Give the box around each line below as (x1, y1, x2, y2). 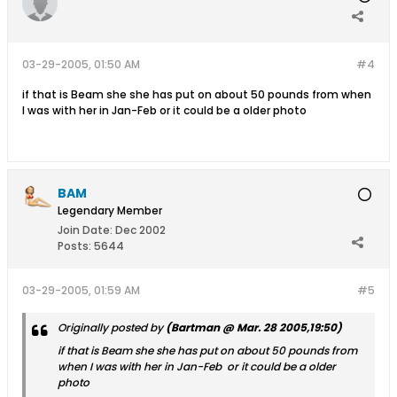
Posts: (58, 238, 91, 253)
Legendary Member (58, 203, 162, 218)
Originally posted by (58, 320, 166, 335)
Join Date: (58, 222, 113, 237)
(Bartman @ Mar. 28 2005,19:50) (166, 320, 342, 335)
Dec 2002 (115, 222, 166, 237)
